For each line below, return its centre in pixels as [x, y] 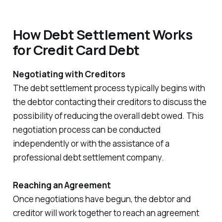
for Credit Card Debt [76, 50]
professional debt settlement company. [88, 158]
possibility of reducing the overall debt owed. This [108, 116]
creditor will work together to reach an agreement [106, 213]
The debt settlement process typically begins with [109, 88]
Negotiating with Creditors [69, 74]
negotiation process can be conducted [86, 130]
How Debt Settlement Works [103, 35]
